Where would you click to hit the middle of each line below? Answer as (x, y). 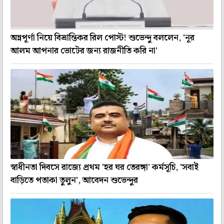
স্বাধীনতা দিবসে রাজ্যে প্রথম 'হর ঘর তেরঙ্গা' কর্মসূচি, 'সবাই (104, 168)
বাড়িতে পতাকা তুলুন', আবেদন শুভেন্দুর (74, 181)
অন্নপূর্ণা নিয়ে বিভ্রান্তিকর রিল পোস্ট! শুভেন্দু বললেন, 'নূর (102, 38)
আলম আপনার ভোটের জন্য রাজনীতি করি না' (84, 51)
